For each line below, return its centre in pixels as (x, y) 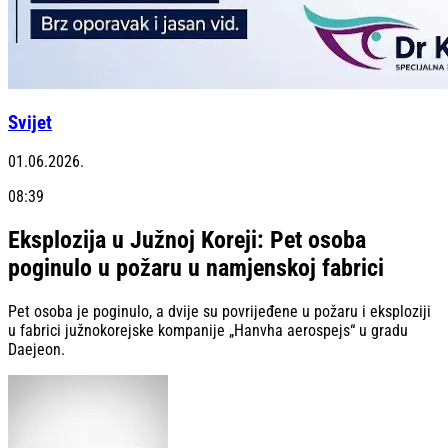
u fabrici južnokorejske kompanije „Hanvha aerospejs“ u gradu (208, 331)
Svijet (30, 122)
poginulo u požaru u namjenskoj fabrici (196, 268)
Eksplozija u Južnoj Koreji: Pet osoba (187, 240)
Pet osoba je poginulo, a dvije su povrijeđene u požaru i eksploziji (219, 312)
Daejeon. (36, 350)
